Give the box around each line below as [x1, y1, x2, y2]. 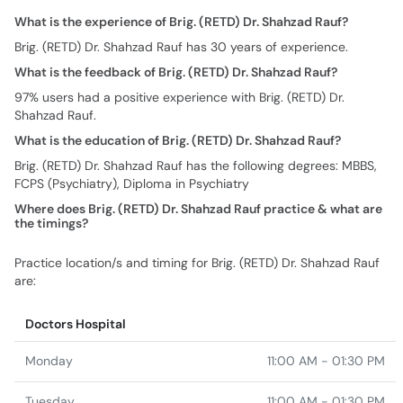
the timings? [14, 215, 88, 231]
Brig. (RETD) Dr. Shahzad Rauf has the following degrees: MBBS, [14, 157, 377, 174]
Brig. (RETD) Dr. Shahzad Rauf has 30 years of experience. [14, 39, 348, 55]
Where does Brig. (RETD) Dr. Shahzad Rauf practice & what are [14, 201, 382, 217]
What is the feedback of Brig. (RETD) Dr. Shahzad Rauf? [14, 64, 337, 80]
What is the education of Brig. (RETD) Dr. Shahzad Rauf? [14, 132, 341, 148]
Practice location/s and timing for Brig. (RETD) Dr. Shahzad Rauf [14, 255, 380, 271]
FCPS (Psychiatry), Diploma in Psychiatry [14, 175, 249, 192]
